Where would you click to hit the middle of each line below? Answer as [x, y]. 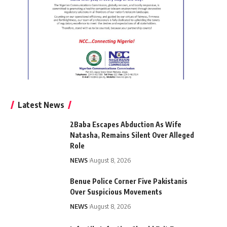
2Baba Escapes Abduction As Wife [125, 124]
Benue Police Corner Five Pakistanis [128, 181]
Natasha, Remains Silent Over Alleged [132, 135]
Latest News [41, 105]
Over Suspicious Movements [116, 192]
